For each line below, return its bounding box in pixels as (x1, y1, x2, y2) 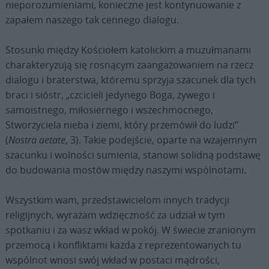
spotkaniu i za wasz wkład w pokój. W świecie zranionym (5, 223, 256, 237)
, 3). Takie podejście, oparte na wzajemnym (65, 133, 257, 147)
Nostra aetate (8, 133, 65, 147)
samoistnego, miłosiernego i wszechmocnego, (5, 103, 213, 116)
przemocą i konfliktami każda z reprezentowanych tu (5, 238, 241, 252)
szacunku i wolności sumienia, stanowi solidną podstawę (5, 148, 261, 162)
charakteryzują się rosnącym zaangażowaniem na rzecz (5, 58, 253, 71)
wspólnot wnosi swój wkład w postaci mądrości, (5, 253, 220, 267)
